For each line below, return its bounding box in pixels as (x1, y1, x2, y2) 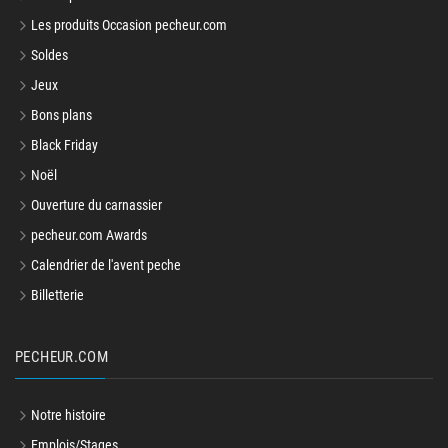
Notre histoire (31, 407, 106, 424)
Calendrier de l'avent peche (31, 257, 181, 274)
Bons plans (31, 107, 92, 124)
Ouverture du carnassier (31, 197, 162, 214)
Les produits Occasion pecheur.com (31, 17, 227, 34)
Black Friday (31, 137, 98, 154)
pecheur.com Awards (31, 227, 147, 244)
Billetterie (31, 287, 84, 304)
